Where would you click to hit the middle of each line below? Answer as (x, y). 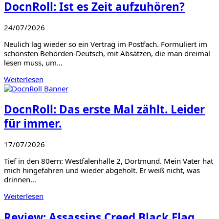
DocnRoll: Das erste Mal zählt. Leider (104, 109)
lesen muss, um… (33, 62)
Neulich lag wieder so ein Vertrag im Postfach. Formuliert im (106, 44)
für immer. (33, 124)
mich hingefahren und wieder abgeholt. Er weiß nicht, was (102, 170)
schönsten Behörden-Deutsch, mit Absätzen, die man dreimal (107, 53)
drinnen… (20, 179)
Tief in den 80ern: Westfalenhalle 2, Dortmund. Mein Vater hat (109, 161)
